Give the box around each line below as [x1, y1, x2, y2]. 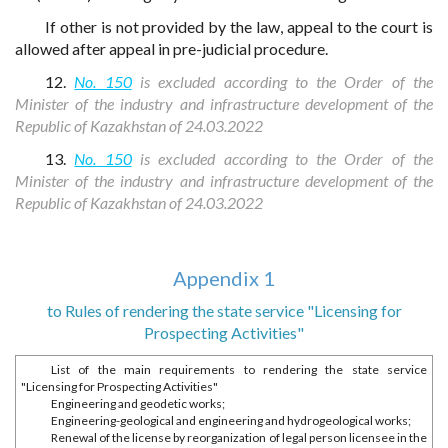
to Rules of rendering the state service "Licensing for [46, 301, 402, 320]
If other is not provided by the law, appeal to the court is [45, 17, 433, 36]
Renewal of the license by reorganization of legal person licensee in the [51, 430, 427, 445]
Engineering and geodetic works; [51, 396, 225, 411]
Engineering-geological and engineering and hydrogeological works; [51, 413, 411, 428]
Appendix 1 [173, 266, 275, 290]
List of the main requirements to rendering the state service [51, 362, 427, 377]
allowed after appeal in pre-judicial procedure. [15, 39, 328, 58]
